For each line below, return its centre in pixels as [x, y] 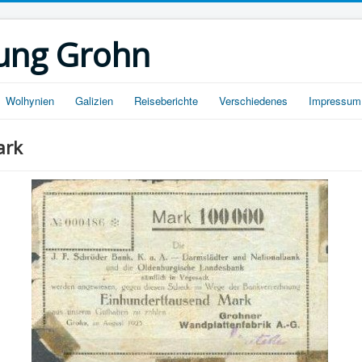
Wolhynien [30, 101]
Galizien [94, 101]
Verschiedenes [253, 101]
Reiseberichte [166, 101]
